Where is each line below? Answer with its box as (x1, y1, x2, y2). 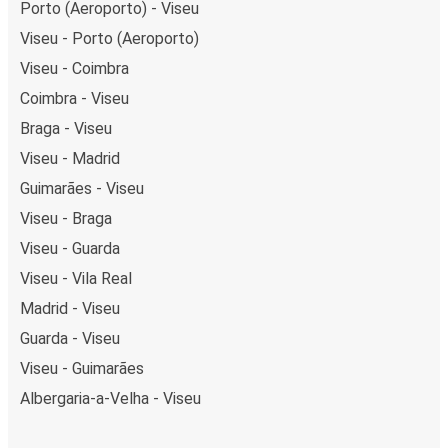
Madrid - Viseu (20, 298, 120, 318)
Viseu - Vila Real (20, 268, 132, 288)
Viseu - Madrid (20, 148, 120, 168)
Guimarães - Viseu (20, 178, 144, 198)
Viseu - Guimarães (20, 358, 144, 378)
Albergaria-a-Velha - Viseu (20, 388, 201, 408)
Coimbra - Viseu (20, 88, 129, 108)
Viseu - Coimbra (20, 58, 129, 78)
